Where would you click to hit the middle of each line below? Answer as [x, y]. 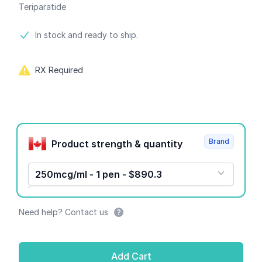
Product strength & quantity [163, 144]
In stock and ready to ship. [87, 35]
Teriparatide [42, 7]
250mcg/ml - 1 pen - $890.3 [99, 174]
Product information [64, 35]
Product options [55, 129]
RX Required [59, 70]
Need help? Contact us [63, 212]
